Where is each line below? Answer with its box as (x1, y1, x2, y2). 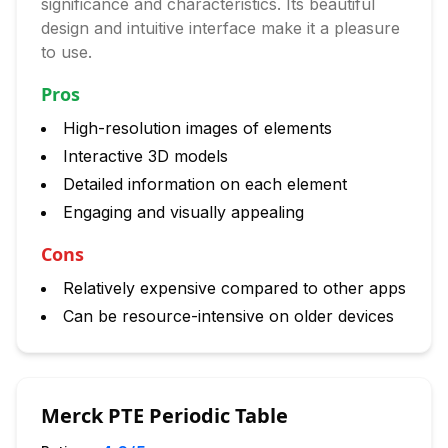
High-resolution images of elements (63, 118, 332, 138)
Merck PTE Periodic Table (41, 402, 288, 429)
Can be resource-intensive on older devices (63, 306, 394, 326)
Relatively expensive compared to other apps (63, 278, 406, 298)
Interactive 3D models (63, 146, 228, 166)
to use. (41, 42, 92, 62)
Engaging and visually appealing (63, 202, 304, 222)
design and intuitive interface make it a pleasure (41, 18, 400, 38)
